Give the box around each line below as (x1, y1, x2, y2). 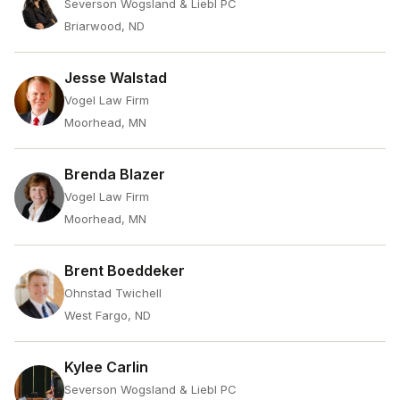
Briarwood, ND (64, 19, 145, 33)
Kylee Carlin (64, 358, 148, 376)
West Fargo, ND (64, 308, 151, 322)
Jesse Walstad (64, 69, 167, 87)
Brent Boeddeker (64, 262, 185, 279)
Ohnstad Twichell (64, 286, 162, 300)
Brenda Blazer (64, 165, 165, 183)
